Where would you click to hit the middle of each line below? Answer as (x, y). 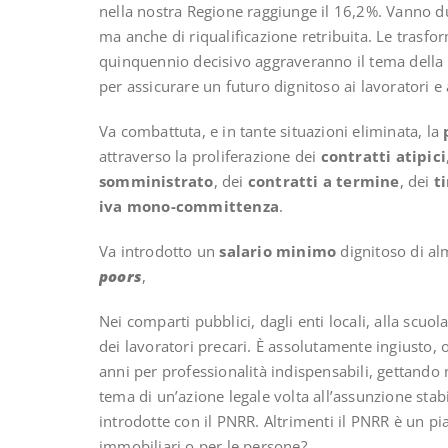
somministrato (156, 181)
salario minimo (278, 251)
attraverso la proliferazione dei (210, 156)
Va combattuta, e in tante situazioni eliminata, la (271, 131)
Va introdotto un (159, 251)
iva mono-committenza (189, 206)
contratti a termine (323, 181)
